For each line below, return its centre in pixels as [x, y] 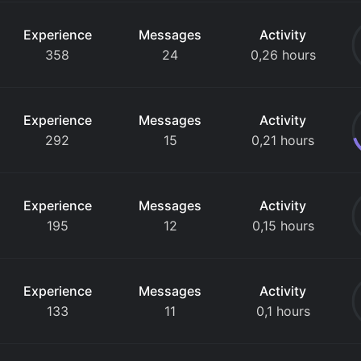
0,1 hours [283, 311]
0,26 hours [283, 55]
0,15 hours [283, 226]
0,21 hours [283, 140]
